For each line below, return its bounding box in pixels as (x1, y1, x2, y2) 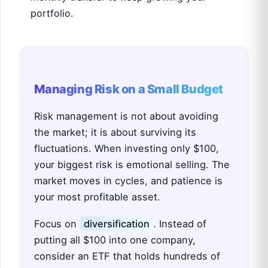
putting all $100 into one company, (34, 233, 196, 246)
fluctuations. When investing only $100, (34, 142, 220, 155)
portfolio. (30, 7, 73, 19)
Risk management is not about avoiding (34, 110, 219, 123)
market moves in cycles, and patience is (34, 175, 223, 187)
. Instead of (153, 217, 207, 230)
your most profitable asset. (34, 191, 161, 203)
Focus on (34, 217, 80, 230)
